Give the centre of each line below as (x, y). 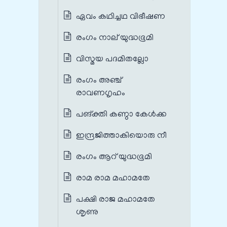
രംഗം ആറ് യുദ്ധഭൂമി (115, 157)
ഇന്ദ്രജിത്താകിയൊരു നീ (121, 136)
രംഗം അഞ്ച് (99, 81)
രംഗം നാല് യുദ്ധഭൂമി (115, 38)
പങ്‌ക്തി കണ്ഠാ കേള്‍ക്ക (121, 115)
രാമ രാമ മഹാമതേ (113, 179)
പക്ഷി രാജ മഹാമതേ (116, 200)
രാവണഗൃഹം (101, 93)
